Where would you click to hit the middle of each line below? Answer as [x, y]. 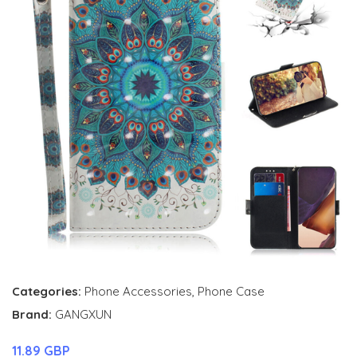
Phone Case [231, 291]
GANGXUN [83, 314]
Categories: [47, 291]
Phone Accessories [138, 291]
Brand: [33, 314]
